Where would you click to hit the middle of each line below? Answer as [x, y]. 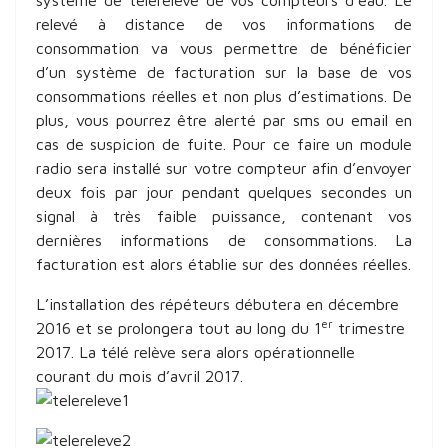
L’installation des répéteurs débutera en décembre [217, 304]
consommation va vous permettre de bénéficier [224, 48]
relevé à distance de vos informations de [224, 24]
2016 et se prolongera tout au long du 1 [178, 328]
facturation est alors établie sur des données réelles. [223, 264]
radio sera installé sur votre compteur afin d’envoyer [224, 168]
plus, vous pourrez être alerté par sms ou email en [224, 120]
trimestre [369, 328]
